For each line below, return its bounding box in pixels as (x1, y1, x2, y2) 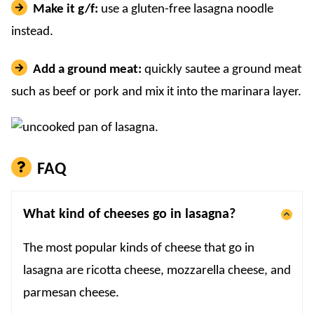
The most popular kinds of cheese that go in (23, 242, 254, 256)
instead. (11, 25, 53, 39)
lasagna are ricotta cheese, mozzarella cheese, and (23, 264, 291, 278)
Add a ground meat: (33, 63, 145, 77)
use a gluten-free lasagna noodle (98, 2, 274, 16)
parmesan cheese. (23, 287, 119, 301)
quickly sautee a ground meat (144, 63, 302, 77)
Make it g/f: (33, 2, 99, 16)
